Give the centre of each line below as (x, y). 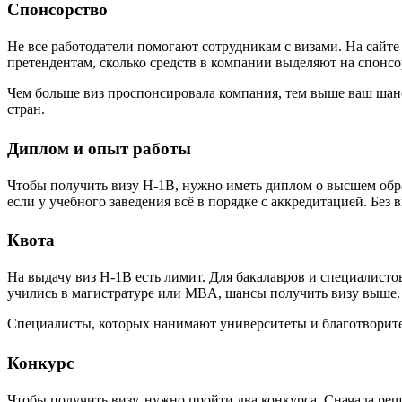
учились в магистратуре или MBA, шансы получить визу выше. (204, 293)
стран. (28, 109)
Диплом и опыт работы (99, 148)
